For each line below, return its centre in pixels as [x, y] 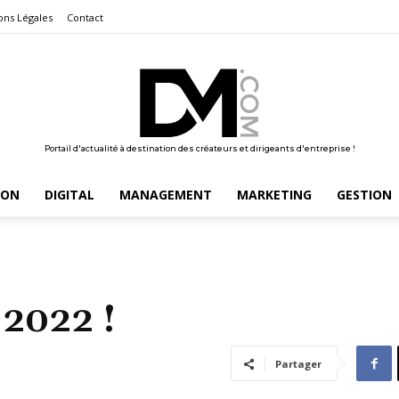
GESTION [364, 194]
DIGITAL [69, 194]
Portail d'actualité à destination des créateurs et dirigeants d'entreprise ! [199, 148]
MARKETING [274, 194]
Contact [85, 18]
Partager [298, 363]
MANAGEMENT [165, 194]
